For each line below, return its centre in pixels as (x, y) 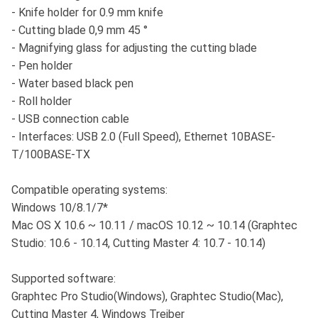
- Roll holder (42, 102)
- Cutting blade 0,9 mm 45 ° (79, 31)
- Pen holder (42, 66)
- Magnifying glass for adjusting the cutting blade (134, 48)
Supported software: (64, 279)
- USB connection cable (70, 119)
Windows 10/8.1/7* (60, 208)
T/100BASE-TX (51, 155)
